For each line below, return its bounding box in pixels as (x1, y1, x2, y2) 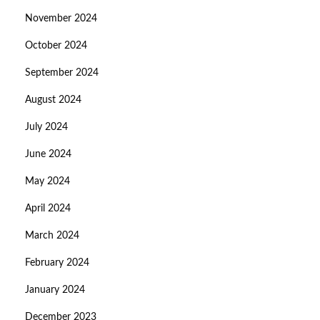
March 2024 (25, 231, 79, 241)
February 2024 (25, 258, 89, 269)
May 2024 (25, 176, 70, 187)
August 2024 (25, 95, 81, 106)
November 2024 (25, 14, 97, 24)
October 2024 (25, 41, 87, 51)
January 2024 (25, 285, 85, 296)
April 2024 (25, 204, 71, 214)
